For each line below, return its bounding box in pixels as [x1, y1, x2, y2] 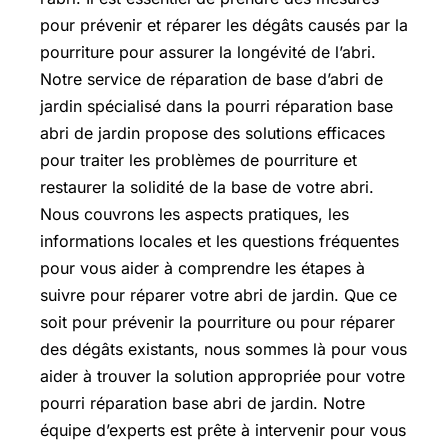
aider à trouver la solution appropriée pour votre [40, 366, 405, 386]
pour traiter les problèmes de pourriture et [40, 150, 357, 170]
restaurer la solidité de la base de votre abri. [40, 177, 374, 197]
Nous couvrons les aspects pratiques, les [40, 204, 349, 224]
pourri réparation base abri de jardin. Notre [40, 393, 365, 413]
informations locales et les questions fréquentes [40, 231, 399, 251]
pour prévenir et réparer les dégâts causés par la [40, 15, 408, 35]
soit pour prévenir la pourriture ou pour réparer [40, 312, 395, 332]
